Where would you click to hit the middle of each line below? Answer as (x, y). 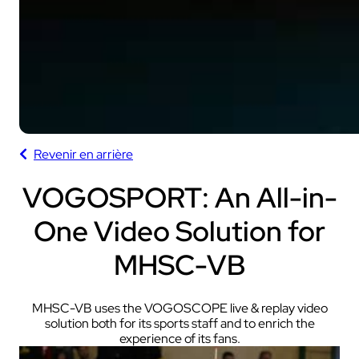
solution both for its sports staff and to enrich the (179, 324)
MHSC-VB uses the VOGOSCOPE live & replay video (179, 309)
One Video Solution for (179, 231)
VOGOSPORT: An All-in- (179, 197)
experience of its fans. (179, 339)
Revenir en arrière (83, 155)
